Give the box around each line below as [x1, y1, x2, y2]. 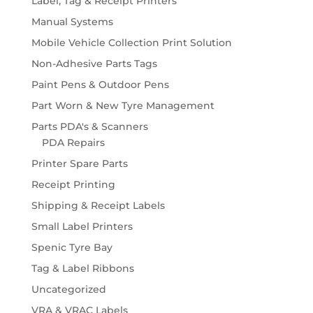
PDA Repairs [41, 136, 105, 150]
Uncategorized [31, 283, 106, 296]
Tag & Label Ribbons [31, 262, 134, 275]
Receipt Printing [31, 178, 115, 191]
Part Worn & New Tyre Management [31, 99, 214, 112]
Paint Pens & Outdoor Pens [31, 78, 169, 92]
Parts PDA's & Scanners [31, 120, 148, 133]
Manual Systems [31, 15, 113, 29]
